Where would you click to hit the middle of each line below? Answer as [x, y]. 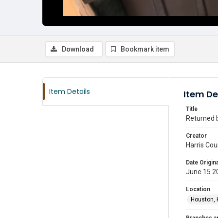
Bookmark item [145, 49]
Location [198, 189]
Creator [196, 136]
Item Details [70, 91]
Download [78, 49]
